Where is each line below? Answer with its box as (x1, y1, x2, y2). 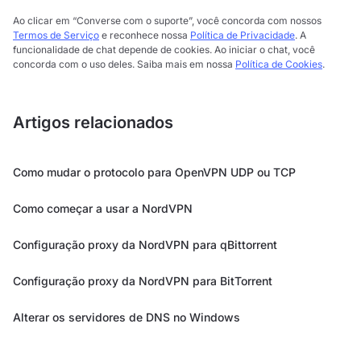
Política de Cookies (235, 58, 322, 70)
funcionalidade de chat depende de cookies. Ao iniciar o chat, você (13, 44, 315, 56)
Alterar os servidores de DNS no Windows (13, 310, 240, 324)
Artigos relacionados (13, 113, 173, 132)
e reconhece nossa (99, 29, 190, 41)
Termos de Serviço (13, 29, 99, 41)
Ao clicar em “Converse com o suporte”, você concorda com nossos (13, 15, 322, 27)
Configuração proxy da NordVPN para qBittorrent (13, 238, 277, 251)
